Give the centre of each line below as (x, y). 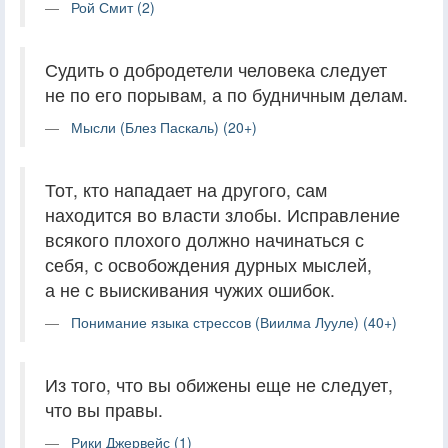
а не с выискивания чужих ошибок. (190, 289)
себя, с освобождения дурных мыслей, (208, 264)
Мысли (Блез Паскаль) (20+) (164, 126)
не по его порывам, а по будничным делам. (226, 94)
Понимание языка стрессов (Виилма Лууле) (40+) (234, 321)
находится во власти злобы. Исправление (222, 214)
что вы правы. (104, 409)
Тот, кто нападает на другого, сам (186, 189)
